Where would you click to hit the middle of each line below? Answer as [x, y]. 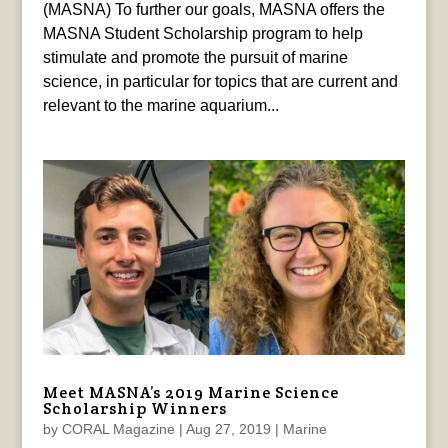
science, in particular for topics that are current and [220, 81]
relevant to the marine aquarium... [160, 105]
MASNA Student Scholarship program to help [202, 33]
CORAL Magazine [118, 428]
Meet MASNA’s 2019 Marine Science [190, 392]
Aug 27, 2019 [228, 428]
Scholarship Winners [134, 408]
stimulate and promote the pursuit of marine [195, 57]
